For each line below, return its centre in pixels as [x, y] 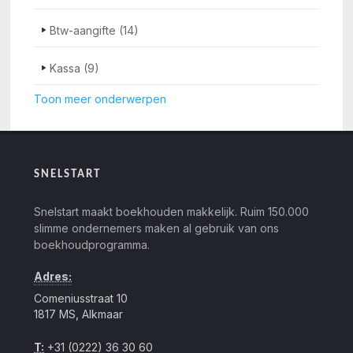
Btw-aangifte [85, 30]
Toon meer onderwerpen [100, 99]
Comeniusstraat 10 [81, 298]
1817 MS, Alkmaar [79, 314]
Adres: [53, 276]
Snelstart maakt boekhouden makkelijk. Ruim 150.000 [172, 212]
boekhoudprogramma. [92, 245]
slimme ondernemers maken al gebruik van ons [157, 228]
